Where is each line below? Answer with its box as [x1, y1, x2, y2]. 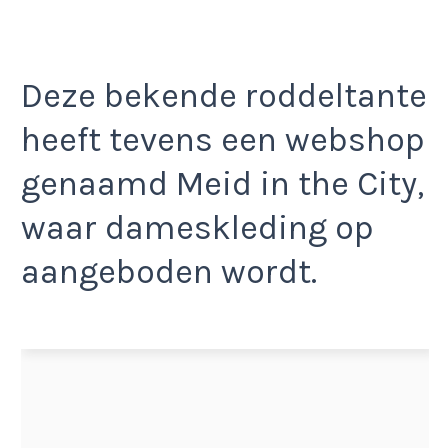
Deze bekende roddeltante [21, 76, 427, 117]
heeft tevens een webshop [21, 120, 424, 161]
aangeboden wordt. [21, 252, 317, 293]
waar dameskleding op [21, 208, 373, 249]
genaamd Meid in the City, [21, 164, 424, 205]
